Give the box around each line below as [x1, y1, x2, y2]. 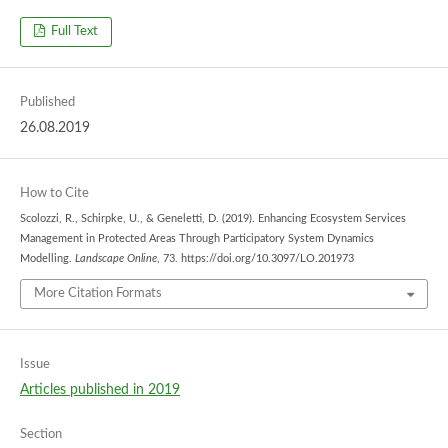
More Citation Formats [33, 287, 162, 301]
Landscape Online [74, 253, 157, 264]
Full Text [48, 24, 99, 38]
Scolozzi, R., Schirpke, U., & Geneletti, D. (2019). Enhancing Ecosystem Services [19, 213, 406, 224]
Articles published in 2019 [19, 383, 180, 398]
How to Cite [19, 186, 89, 200]
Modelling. [19, 253, 75, 264]
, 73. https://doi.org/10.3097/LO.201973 [156, 253, 354, 264]
